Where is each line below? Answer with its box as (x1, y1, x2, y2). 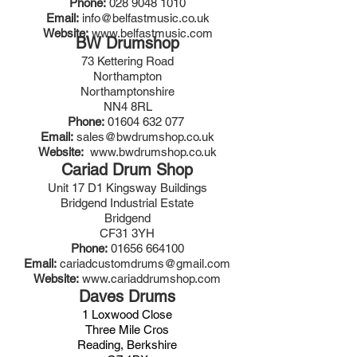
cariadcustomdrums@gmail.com (60, 257, 230, 270)
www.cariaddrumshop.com (82, 272, 221, 285)
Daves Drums (79, 287, 175, 306)
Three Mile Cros (85, 323, 169, 336)
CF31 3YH (100, 226, 155, 240)
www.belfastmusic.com (91, 26, 213, 40)
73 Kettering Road (81, 54, 174, 68)
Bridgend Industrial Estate (61, 196, 194, 210)
